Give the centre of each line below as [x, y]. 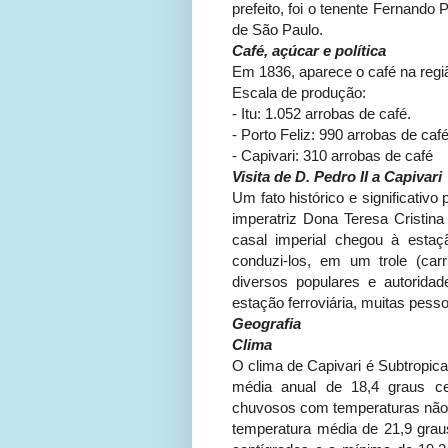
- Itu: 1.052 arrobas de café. [321, 114]
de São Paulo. [277, 30]
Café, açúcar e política [309, 51]
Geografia [266, 324]
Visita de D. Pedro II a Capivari [337, 177]
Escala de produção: [299, 93]
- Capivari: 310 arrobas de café [332, 156]
